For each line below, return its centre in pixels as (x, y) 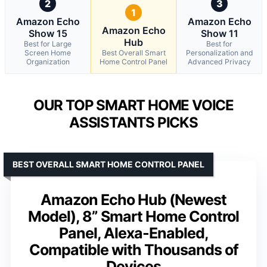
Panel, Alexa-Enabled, (133, 233)
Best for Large (48, 44)
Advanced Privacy (219, 61)
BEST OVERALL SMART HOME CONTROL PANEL (108, 164)
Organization (48, 61)
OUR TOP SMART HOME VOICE (133, 105)
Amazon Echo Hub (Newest (133, 199)
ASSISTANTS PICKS (133, 122)
